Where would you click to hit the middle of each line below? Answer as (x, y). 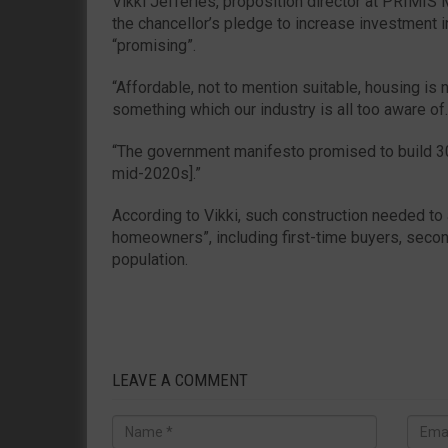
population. (150, 259)
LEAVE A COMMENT (180, 379)
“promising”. (154, 45)
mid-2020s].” (158, 173)
